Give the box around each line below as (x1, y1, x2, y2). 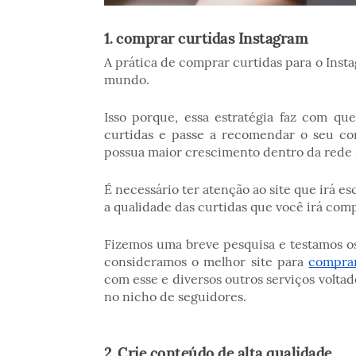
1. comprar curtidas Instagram (103, 28, 311, 48)
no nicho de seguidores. (103, 288, 246, 304)
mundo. (103, 71, 153, 87)
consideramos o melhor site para (103, 253, 309, 269)
